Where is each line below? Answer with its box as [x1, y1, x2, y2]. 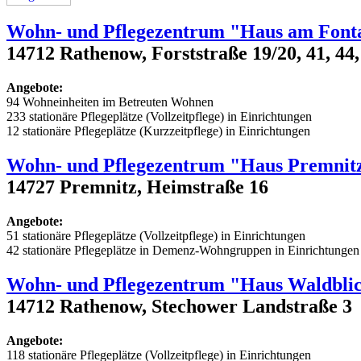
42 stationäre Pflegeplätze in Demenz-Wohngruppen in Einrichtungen [6, 243, 359, 258]
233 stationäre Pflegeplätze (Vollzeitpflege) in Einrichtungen [6, 110, 312, 124]
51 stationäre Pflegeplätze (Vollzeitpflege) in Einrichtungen [6, 229, 305, 243]
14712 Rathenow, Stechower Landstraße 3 [6, 296, 352, 317]
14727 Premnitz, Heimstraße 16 [6, 176, 268, 198]
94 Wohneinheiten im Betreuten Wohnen [6, 95, 214, 110]
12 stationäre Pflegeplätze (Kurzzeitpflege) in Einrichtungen [6, 124, 310, 139]
